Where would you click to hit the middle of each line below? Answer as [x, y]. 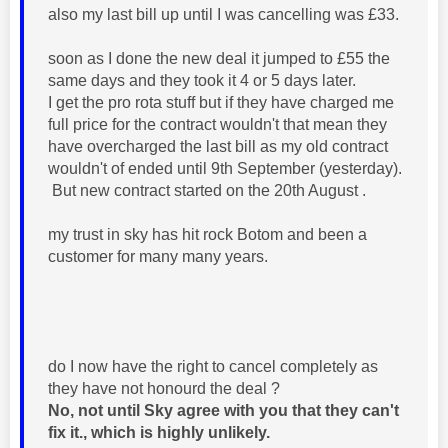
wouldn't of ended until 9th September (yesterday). [225, 168]
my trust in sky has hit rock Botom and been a [207, 234]
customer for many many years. [160, 256]
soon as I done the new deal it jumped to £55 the [219, 58]
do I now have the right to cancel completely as [213, 366]
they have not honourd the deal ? [164, 388]
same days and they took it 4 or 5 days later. [202, 80]
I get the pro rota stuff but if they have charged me [221, 102]
